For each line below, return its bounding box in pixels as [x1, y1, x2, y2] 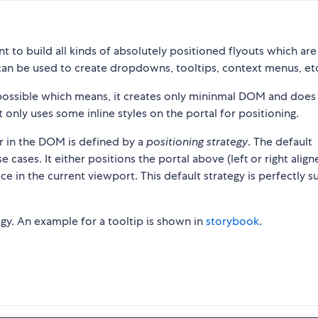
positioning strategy [146, 134, 248, 150]
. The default [248, 134, 312, 150]
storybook [206, 214, 259, 229]
